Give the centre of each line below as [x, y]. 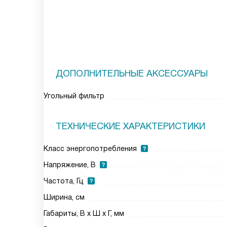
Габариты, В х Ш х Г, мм [84, 213]
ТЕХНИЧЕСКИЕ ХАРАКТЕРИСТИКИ [130, 126]
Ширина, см [64, 197]
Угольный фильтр [74, 96]
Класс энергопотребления [90, 148]
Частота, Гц [64, 181]
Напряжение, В [70, 165]
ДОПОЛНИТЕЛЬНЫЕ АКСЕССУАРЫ [132, 73]
